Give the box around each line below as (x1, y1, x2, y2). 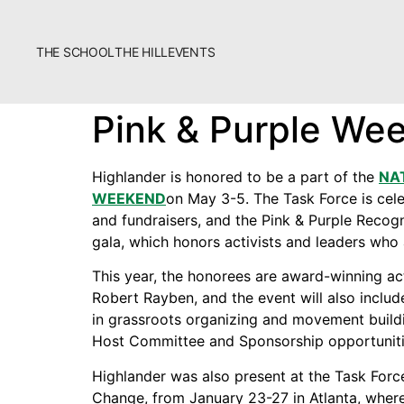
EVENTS (167, 43, 216, 60)
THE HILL (115, 43, 168, 60)
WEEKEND (92, 189, 166, 207)
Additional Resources (36, 159, 245, 186)
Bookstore (36, 126, 137, 153)
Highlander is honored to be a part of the (92, 168, 379, 186)
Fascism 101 (36, 316, 156, 343)
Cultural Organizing (36, 348, 226, 375)
